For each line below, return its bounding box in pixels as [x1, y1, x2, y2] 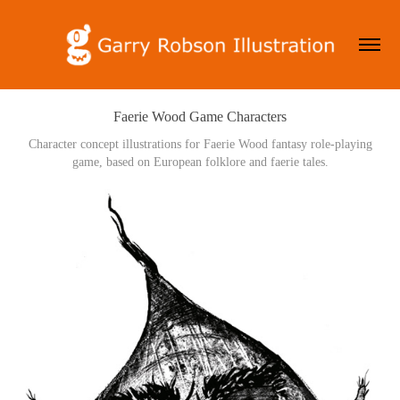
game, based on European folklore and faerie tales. [71, 154, 329, 169]
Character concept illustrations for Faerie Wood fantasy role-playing [28, 137, 372, 151]
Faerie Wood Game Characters [113, 108, 287, 124]
